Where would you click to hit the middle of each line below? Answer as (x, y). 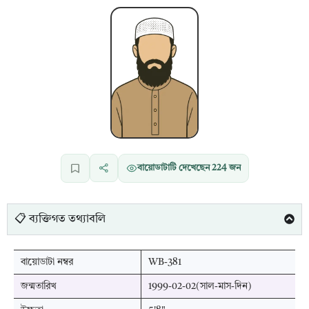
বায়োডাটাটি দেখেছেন (174, 168)
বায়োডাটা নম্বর (47, 262)
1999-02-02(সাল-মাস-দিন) (200, 286)
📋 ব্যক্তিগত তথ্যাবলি (60, 219)
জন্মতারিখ (39, 286)
